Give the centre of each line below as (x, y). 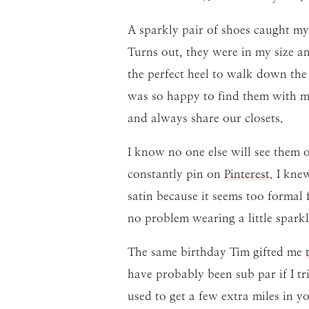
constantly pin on (176, 173)
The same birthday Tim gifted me (216, 251)
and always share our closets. (205, 118)
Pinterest (247, 173)
